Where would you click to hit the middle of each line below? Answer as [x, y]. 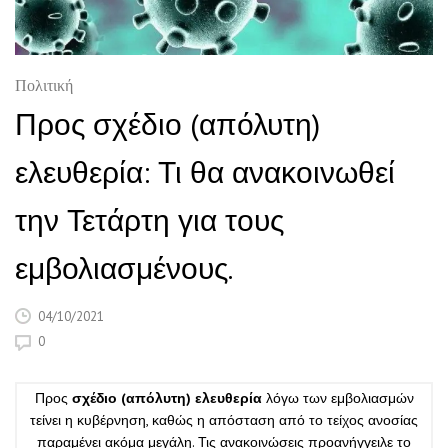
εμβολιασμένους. [124, 267]
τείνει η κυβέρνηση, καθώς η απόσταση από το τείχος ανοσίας [224, 419]
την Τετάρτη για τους [149, 219]
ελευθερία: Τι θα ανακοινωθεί [205, 171]
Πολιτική [44, 87]
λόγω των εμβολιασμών [337, 397]
